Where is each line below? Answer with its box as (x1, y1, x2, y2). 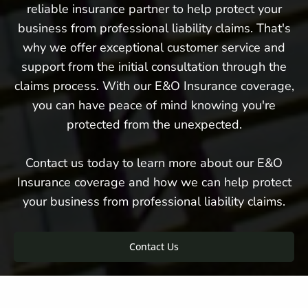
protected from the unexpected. (66, 115, 242, 133)
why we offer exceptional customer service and (23, 38, 285, 56)
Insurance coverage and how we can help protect (16, 173, 291, 190)
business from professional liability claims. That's (17, 19, 291, 36)
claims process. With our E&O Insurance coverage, (14, 77, 294, 94)
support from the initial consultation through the (21, 58, 287, 75)
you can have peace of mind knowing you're (32, 96, 276, 113)
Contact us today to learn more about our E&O (25, 154, 283, 171)
